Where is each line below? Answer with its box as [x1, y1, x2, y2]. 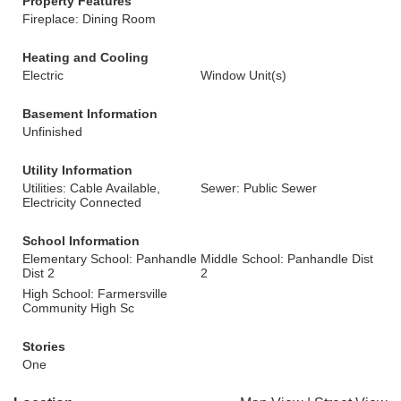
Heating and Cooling [22, 50, 149, 64]
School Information [22, 234, 140, 248]
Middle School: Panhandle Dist [200, 252, 373, 266]
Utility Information [22, 163, 132, 177]
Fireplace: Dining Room [22, 12, 156, 26]
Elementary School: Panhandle [22, 252, 197, 266]
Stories [22, 339, 65, 354]
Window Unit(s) [200, 68, 286, 82]
